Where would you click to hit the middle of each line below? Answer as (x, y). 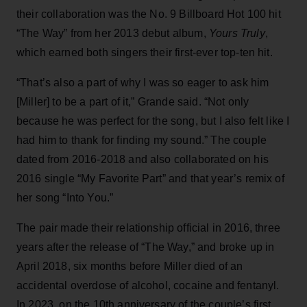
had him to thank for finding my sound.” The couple (142, 140)
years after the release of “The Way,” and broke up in (146, 247)
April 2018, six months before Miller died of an (130, 266)
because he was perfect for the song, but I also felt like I (153, 121)
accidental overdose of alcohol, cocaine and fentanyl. (148, 285)
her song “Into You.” (65, 197)
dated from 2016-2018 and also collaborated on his (143, 159)
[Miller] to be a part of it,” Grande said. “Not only (133, 101)
